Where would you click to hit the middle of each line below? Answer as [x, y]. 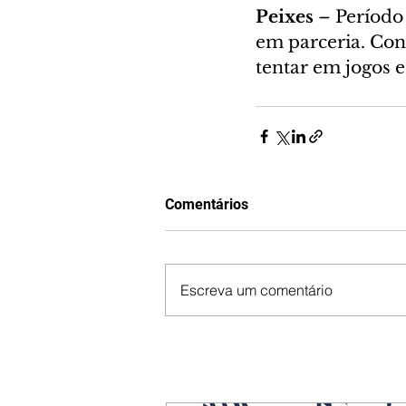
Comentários [207, 204]
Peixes [287, 16]
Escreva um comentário [256, 290]
